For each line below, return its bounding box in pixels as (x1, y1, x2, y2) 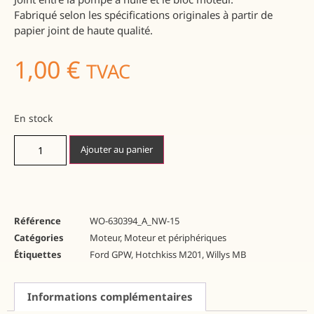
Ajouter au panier (81, 143, 153, 156)
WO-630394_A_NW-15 (90, 214, 179, 228)
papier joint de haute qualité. (14, 22, 153, 37)
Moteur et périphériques (124, 231, 226, 245)
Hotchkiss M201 (135, 248, 202, 261)
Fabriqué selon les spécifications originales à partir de (14, 7, 273, 22)
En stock (14, 111, 53, 125)
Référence (14, 214, 61, 228)
